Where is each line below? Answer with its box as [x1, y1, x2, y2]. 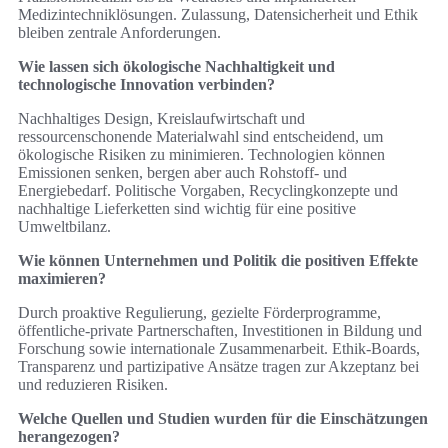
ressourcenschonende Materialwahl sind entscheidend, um [18, 128, 383, 146]
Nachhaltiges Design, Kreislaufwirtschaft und [18, 110, 305, 128]
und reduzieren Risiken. [18, 376, 168, 394]
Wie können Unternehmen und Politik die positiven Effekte [18, 252, 418, 270]
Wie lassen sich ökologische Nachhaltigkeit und [18, 58, 335, 76]
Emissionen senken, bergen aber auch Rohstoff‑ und [18, 164, 347, 182]
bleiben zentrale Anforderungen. [18, 24, 221, 42]
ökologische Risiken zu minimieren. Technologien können [18, 146, 385, 164]
